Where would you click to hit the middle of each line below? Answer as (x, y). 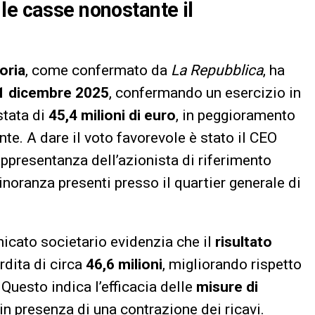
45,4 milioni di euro (112, 116)
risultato (244, 242)
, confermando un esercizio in (205, 93)
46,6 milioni (124, 265)
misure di (227, 287)
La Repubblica (217, 71)
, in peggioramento (236, 116)
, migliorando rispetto (232, 265)
